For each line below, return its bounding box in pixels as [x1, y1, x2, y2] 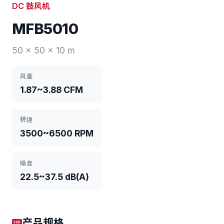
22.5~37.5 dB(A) [20, 171, 89, 182]
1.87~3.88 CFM [20, 84, 83, 95]
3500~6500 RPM [20, 128, 93, 138]
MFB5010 [12, 20, 78, 37]
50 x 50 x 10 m [12, 45, 75, 55]
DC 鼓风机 [12, 1, 50, 11]
